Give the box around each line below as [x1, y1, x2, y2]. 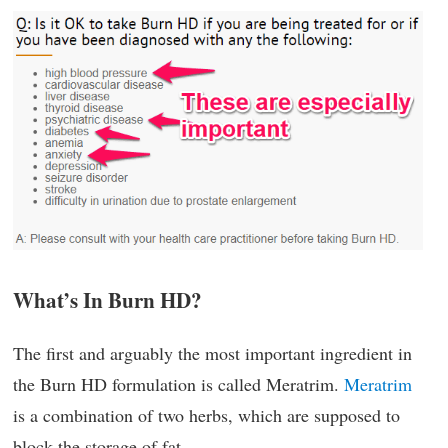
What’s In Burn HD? [13, 283, 202, 315]
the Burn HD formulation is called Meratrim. [13, 371, 344, 396]
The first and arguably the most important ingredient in [13, 340, 412, 365]
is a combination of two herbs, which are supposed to [13, 402, 400, 427]
